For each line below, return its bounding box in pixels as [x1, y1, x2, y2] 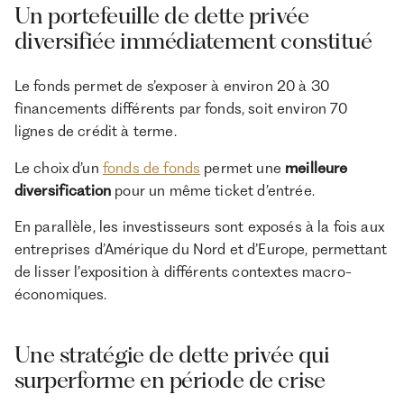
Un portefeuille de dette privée [14, 2, 309, 30]
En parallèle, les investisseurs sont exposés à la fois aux [14, 217, 384, 236]
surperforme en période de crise [14, 365, 326, 393]
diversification [14, 180, 112, 199]
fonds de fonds [102, 158, 201, 177]
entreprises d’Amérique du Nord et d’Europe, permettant [14, 240, 388, 259]
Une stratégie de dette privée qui [14, 340, 330, 368]
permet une [200, 158, 286, 177]
